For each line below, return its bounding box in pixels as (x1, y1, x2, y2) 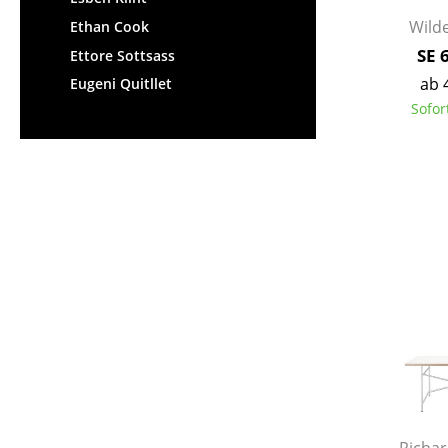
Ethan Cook (70, 16, 149, 36)
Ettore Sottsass (70, 45, 175, 65)
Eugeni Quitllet (70, 74, 172, 94)
